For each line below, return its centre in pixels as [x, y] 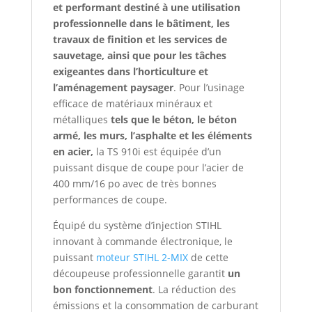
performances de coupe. [110, 199]
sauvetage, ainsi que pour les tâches [139, 55]
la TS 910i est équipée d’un [157, 151]
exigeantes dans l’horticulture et [130, 71]
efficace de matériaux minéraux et [132, 103]
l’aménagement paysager [113, 87]
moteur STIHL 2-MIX [142, 257]
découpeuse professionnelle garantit [139, 273]
